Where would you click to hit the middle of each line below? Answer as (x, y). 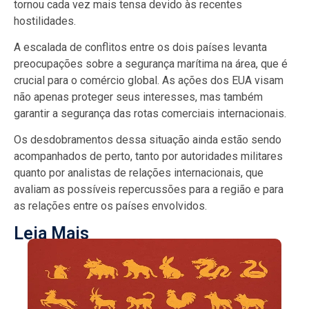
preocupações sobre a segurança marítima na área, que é (151, 64)
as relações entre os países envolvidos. (110, 206)
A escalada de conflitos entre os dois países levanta (140, 48)
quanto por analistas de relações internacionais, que (139, 173)
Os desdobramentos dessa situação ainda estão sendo (148, 140)
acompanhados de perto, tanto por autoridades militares (148, 157)
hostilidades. (45, 21)
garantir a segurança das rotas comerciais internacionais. (150, 114)
